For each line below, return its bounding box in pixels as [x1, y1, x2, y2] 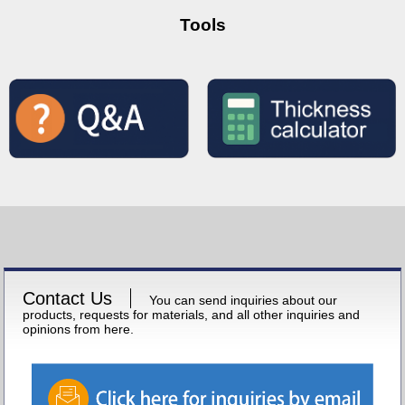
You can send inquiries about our [149, 293, 338, 308]
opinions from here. [23, 322, 135, 337]
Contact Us [23, 288, 113, 309]
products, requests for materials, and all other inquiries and [23, 307, 361, 323]
